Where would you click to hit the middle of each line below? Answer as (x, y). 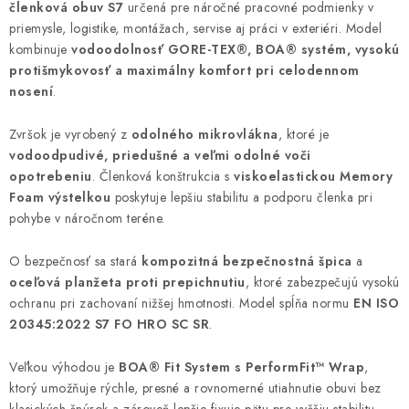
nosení (31, 91)
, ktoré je (304, 134)
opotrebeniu (51, 176)
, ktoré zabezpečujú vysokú (322, 282)
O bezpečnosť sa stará (75, 261)
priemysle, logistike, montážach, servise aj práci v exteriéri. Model (195, 28)
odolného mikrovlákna (204, 134)
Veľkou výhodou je (64, 367)
